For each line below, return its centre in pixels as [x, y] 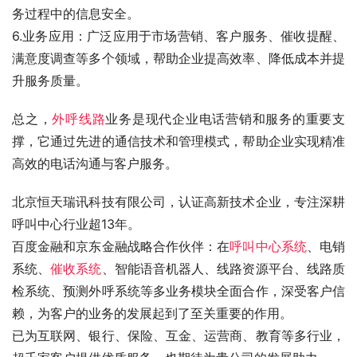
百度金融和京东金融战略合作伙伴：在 [121, 246]
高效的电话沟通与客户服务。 [95, 163]
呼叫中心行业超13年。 [76, 224]
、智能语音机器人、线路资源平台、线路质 [224, 269]
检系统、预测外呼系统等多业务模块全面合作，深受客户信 [178, 291]
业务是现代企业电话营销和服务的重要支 [225, 119]
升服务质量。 [50, 80]
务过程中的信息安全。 [76, 14]
